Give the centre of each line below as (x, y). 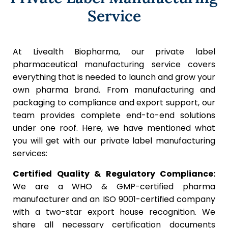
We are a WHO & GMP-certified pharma (114, 186)
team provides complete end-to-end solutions (114, 116)
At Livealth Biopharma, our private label (114, 52)
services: (30, 154)
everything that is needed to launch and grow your (114, 77)
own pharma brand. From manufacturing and (114, 90)
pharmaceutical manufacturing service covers (114, 65)
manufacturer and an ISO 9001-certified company (114, 199)
